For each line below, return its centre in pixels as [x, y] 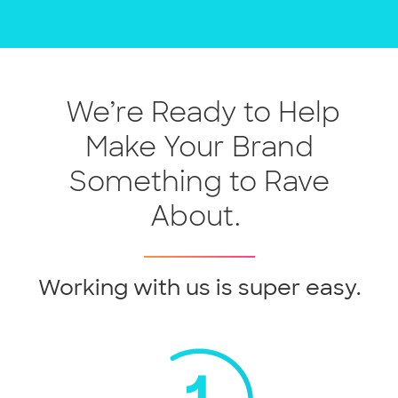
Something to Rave [199, 177]
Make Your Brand [199, 142]
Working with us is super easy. [199, 283]
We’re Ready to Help [203, 107]
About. [195, 211]
